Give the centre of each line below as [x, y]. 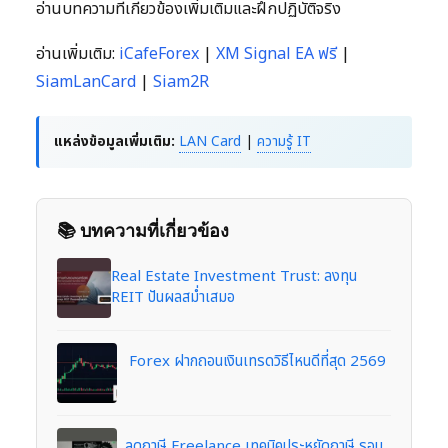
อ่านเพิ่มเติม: [77, 53]
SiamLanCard [86, 81]
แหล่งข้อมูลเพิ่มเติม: [114, 141]
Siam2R [181, 81]
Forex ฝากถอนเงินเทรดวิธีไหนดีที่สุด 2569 [257, 361]
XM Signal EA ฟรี [276, 53]
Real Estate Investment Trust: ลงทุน [233, 276]
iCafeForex [159, 53]
